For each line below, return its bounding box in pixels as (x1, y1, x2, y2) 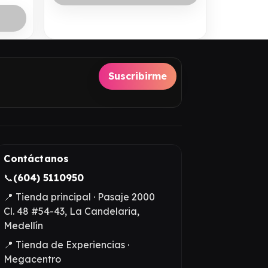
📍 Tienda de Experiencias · (4, 238, 130, 251)
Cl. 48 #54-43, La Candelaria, (4, 205, 140, 217)
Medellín (4, 219, 44, 232)
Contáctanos (4, 152, 69, 165)
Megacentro (4, 252, 62, 265)
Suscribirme (108, 70, 167, 83)
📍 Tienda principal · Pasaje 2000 (4, 190, 156, 203)
